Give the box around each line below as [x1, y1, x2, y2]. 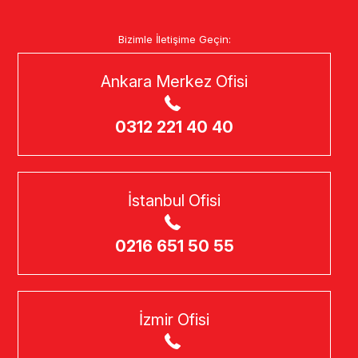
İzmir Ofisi [139, 310, 209, 330]
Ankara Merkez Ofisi [101, 72, 248, 92]
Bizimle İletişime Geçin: [117, 33, 231, 46]
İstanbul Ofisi [128, 191, 221, 211]
